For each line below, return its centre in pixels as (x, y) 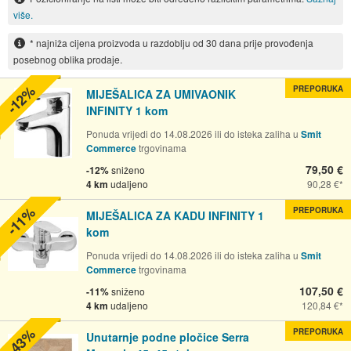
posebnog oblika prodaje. (67, 59)
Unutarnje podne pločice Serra (168, 337)
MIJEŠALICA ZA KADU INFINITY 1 (175, 215)
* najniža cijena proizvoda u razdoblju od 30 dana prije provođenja (171, 42)
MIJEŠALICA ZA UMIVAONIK (161, 94)
